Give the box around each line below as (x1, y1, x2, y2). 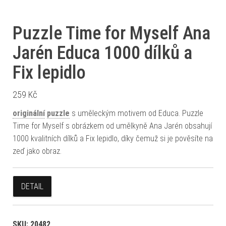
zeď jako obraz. (13, 146, 62, 156)
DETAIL (21, 182, 43, 191)
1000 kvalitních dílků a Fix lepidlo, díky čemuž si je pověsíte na (13, 134, 213, 143)
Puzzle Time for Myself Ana (13, 23, 210, 44)
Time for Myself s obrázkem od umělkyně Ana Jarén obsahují (13, 121, 212, 131)
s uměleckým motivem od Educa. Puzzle (70, 108, 203, 118)
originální (13, 108, 45, 118)
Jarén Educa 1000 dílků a (13, 42, 192, 64)
